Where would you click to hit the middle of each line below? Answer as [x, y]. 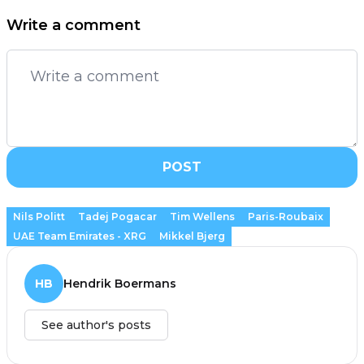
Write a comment [74, 25]
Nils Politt [39, 216]
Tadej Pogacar [117, 216]
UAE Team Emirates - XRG [80, 236]
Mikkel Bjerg [192, 236]
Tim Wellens [202, 216]
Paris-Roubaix [286, 216]
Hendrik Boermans [120, 283]
